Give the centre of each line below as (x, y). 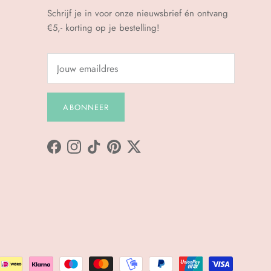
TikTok (105, 152)
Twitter (145, 152)
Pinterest (129, 152)
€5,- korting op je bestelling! (103, 28)
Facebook (72, 152)
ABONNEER (86, 107)
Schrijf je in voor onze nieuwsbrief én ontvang (137, 13)
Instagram (92, 152)
